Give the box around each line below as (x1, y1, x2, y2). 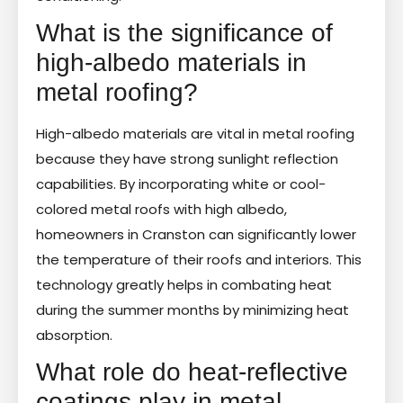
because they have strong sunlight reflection (36, 148, 338, 168)
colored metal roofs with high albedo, (36, 199, 287, 219)
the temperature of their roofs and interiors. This (36, 249, 362, 269)
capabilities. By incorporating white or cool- (36, 174, 326, 193)
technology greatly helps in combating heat (36, 274, 332, 294)
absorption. (36, 325, 112, 345)
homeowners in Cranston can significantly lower (36, 224, 356, 244)
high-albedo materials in (36, 48, 307, 76)
